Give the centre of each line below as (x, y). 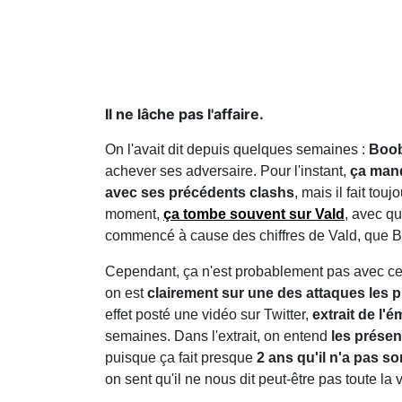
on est (126, 293)
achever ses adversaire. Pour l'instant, (227, 170)
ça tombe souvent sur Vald (254, 214)
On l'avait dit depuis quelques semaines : (237, 149)
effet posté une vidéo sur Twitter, (209, 314)
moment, (134, 214)
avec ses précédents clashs (200, 192)
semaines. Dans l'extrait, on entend (216, 336)
